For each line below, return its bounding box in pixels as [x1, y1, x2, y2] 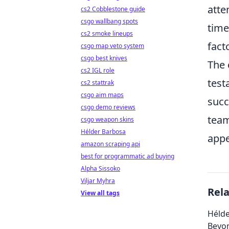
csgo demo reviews [81, 103, 135, 111]
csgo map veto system [81, 41, 144, 50]
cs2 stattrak [81, 78, 114, 87]
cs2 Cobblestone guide [81, 5, 145, 13]
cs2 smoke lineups [81, 29, 133, 38]
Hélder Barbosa [81, 127, 126, 136]
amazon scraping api [81, 140, 140, 148]
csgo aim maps [81, 90, 124, 99]
